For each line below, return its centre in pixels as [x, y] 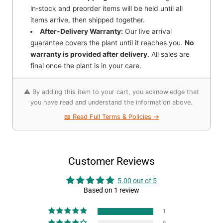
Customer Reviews [111, 162]
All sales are [170, 55]
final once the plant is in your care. [86, 66]
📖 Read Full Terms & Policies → [111, 117]
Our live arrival [148, 32]
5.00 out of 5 [137, 181]
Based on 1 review [111, 190]
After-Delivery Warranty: [82, 32]
